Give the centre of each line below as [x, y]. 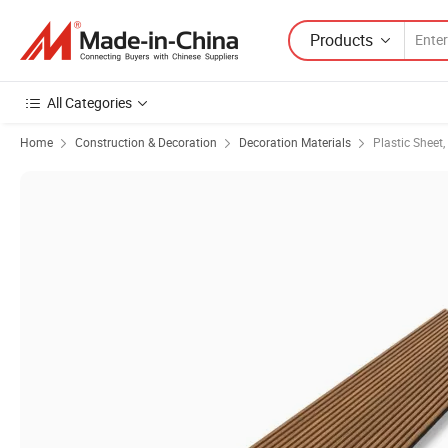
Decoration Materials [295, 142]
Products [341, 39]
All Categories [89, 102]
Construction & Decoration [146, 142]
